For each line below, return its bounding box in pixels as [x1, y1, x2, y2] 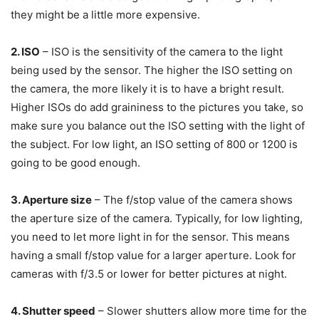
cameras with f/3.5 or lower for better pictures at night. [11, 267, 287, 281]
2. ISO [11, 45, 40, 59]
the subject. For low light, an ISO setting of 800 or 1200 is [11, 137, 298, 152]
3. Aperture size [11, 193, 92, 207]
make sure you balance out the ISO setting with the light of [11, 119, 305, 133]
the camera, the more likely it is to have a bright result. [11, 82, 284, 96]
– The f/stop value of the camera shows [92, 193, 293, 207]
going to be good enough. [11, 156, 140, 170]
